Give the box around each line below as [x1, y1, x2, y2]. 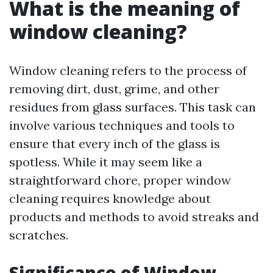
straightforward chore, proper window [9, 172, 231, 188]
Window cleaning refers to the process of [9, 63, 247, 78]
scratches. [9, 227, 68, 243]
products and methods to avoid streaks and [9, 209, 259, 224]
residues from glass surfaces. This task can [9, 99, 256, 115]
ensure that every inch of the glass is [9, 136, 220, 151]
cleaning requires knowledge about [9, 191, 211, 206]
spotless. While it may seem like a [9, 154, 202, 169]
